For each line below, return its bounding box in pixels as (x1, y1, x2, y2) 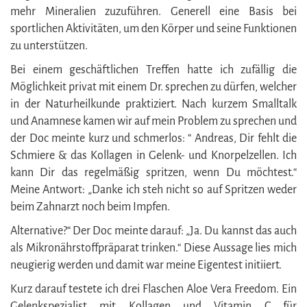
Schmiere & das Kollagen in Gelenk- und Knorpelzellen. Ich (10, 149, 297, 162)
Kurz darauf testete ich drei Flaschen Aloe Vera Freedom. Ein (10, 282, 297, 295)
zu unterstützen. (10, 39, 88, 52)
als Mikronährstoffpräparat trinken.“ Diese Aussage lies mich (10, 241, 297, 254)
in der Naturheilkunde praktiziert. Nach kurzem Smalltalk (10, 97, 297, 110)
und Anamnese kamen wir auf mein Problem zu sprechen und (10, 114, 297, 127)
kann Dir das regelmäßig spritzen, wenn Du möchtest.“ (10, 166, 297, 179)
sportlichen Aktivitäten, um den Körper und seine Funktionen (10, 22, 297, 35)
